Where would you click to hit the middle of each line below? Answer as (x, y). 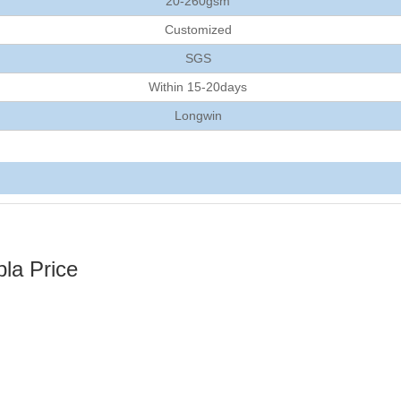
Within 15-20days (198, 87)
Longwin (198, 115)
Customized (198, 30)
